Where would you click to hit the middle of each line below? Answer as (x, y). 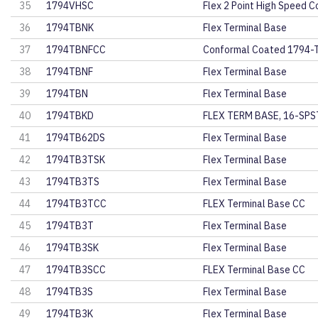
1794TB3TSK (76, 160)
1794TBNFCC (76, 50)
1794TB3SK (73, 248)
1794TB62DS (76, 138)
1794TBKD (70, 116)
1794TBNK (70, 28)
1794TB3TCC (77, 204)
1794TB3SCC (76, 270)
